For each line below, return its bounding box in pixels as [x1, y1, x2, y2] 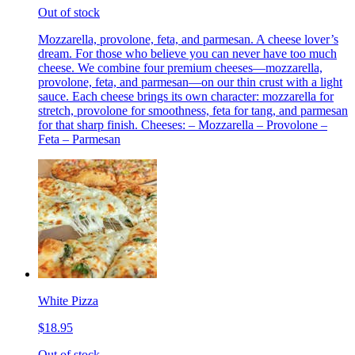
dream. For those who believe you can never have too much [38, 46, 337, 60]
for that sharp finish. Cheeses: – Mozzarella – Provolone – [38, 117, 327, 132]
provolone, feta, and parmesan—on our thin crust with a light [38, 74, 342, 89]
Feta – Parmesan [38, 132, 120, 146]
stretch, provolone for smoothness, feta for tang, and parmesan [38, 103, 348, 117]
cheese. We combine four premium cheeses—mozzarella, [38, 60, 323, 74]
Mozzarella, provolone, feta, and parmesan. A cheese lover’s [38, 32, 338, 46]
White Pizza [38, 293, 98, 307]
